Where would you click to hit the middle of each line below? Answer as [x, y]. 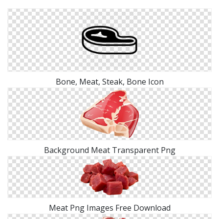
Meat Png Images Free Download [109, 208]
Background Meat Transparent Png [109, 150]
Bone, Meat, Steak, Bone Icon [109, 81]
